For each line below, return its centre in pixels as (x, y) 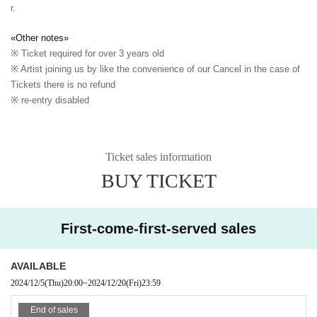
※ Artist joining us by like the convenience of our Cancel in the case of (155, 69)
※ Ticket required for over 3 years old (87, 53)
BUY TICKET (158, 180)
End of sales (54, 310)
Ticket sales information (158, 156)
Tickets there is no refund (63, 84)
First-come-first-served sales (158, 228)
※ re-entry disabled (50, 100)
